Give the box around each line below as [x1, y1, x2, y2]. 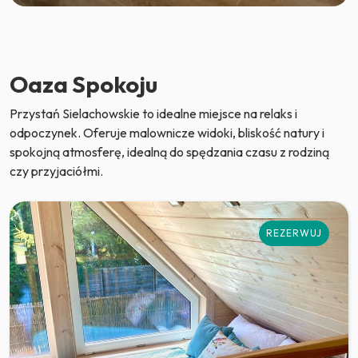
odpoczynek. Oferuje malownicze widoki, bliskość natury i [10, 124, 324, 141]
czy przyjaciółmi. [10, 162, 103, 179]
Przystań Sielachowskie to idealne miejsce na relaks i [10, 105, 297, 121]
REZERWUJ [266, 226, 322, 239]
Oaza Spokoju [10, 69, 157, 98]
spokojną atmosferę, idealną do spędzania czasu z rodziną [10, 143, 329, 160]
